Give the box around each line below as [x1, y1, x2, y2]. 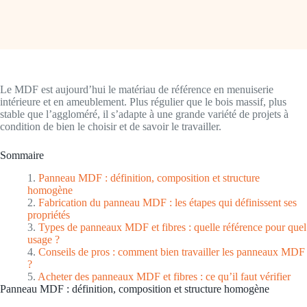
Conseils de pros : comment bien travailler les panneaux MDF [38, 245, 305, 258]
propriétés [27, 208, 70, 221]
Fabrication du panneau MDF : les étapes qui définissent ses [38, 196, 297, 208]
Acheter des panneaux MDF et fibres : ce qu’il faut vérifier [38, 270, 291, 282]
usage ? [27, 233, 60, 245]
